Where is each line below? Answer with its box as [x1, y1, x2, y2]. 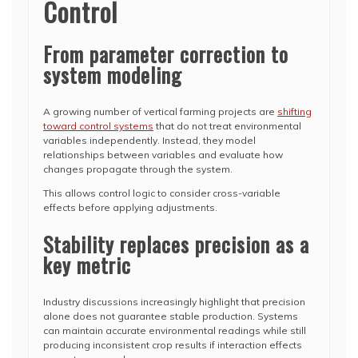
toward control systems [43, 120, 153, 132]
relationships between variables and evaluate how [43, 149, 283, 161]
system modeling [43, 59, 182, 90]
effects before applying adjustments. [43, 201, 217, 213]
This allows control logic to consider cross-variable [43, 187, 280, 199]
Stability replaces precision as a [43, 229, 309, 260]
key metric [43, 249, 131, 280]
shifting [277, 105, 312, 117]
